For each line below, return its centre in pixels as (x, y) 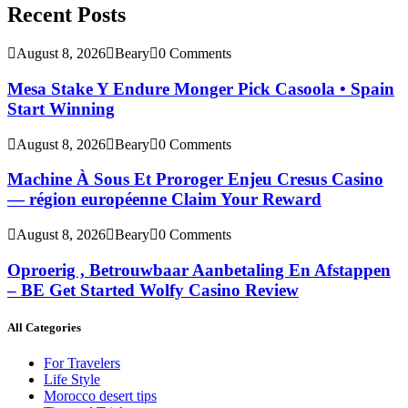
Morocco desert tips (100, 396)
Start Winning (61, 108)
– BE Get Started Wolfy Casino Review (153, 290)
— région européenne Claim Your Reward (164, 199)
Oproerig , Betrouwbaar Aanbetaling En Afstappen (199, 270)
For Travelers (82, 363)
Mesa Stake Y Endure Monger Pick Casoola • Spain (201, 88)
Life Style (72, 380)
